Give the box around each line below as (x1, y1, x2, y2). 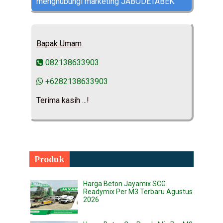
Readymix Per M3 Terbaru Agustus (83, 188, 193, 196)
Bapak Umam (36, 39, 82, 49)
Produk (34, 154, 65, 165)
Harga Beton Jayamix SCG (83, 180, 166, 188)
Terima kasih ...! (36, 96, 89, 106)
